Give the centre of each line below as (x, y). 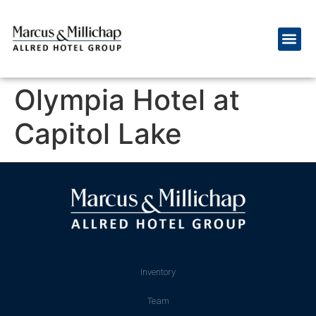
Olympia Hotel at (127, 100)
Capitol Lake (98, 134)
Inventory (158, 272)
